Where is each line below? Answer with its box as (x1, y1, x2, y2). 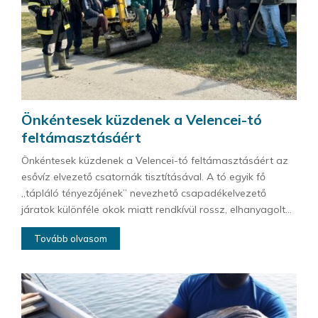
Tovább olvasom (34, 232, 107, 244)
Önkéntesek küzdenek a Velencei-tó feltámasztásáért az (21, 153, 288, 167)
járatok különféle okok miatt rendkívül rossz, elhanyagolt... (21, 202, 292, 216)
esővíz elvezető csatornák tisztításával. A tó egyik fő (21, 170, 265, 183)
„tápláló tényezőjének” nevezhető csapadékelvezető (21, 186, 266, 199)
